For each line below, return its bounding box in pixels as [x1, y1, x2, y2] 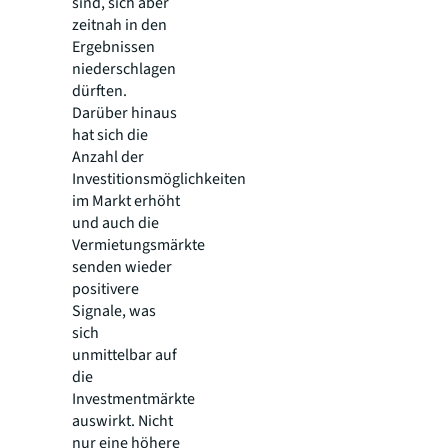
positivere [72, 278, 139, 300]
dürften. [72, 80, 127, 102]
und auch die [72, 212, 159, 234]
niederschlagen [72, 58, 176, 80]
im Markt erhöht [72, 190, 180, 212]
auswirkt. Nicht [72, 410, 173, 432]
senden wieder [72, 256, 172, 278]
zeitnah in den [72, 14, 167, 36]
